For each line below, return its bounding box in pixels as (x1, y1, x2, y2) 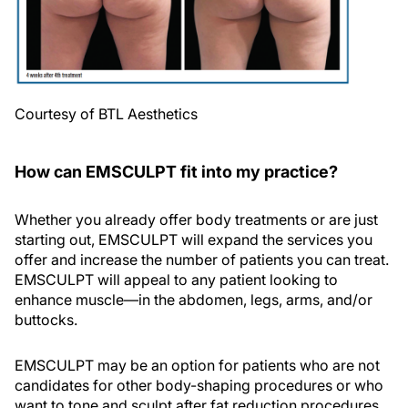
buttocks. (15, 311, 77, 330)
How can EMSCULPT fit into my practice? (15, 162, 338, 182)
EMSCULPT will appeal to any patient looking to (15, 270, 338, 290)
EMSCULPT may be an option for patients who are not (15, 356, 380, 375)
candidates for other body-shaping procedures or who (15, 376, 383, 395)
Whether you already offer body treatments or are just (15, 210, 378, 229)
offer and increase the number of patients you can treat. (15, 250, 389, 270)
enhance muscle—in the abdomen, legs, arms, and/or (15, 291, 372, 310)
